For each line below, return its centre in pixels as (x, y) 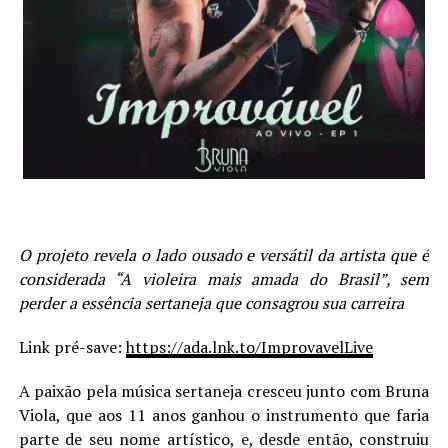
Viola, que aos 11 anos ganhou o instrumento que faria (224, 415)
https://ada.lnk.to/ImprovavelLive (249, 347)
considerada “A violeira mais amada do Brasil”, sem (224, 279)
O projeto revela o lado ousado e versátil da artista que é (224, 255)
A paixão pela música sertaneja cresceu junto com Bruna (224, 391)
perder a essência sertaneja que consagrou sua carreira (211, 303)
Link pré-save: (72, 347)
